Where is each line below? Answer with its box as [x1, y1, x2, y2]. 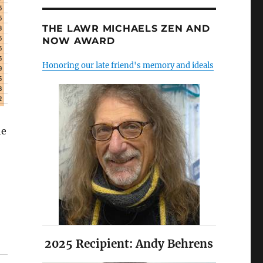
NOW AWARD [42, 35, 115, 47]
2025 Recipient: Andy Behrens [45, 237, 214, 251]
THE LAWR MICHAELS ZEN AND [42, 23, 210, 35]
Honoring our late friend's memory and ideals [42, 60, 214, 71]
